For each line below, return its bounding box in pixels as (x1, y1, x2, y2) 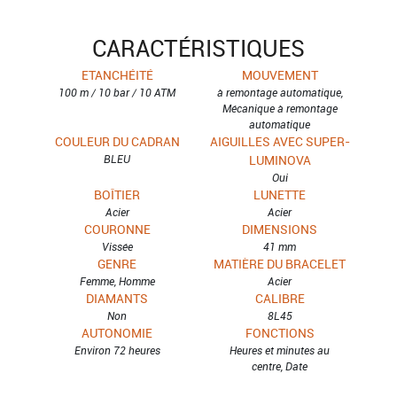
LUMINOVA (248, 152, 311, 168)
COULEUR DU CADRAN (54, 133, 180, 150)
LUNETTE (253, 186, 307, 203)
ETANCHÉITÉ (81, 66, 153, 83)
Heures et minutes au (230, 343, 331, 357)
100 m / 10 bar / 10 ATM (58, 85, 176, 99)
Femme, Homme (79, 274, 155, 288)
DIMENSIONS (242, 221, 318, 237)
